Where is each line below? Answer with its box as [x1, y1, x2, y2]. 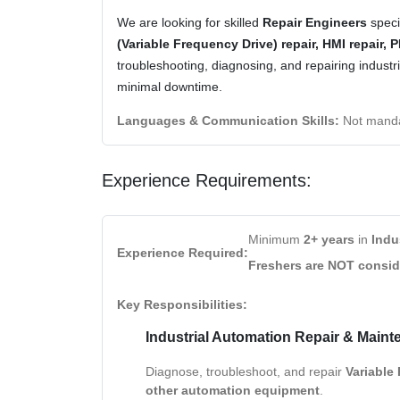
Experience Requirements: [102, 170, 312, 190]
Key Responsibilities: [117, 296, 247, 312]
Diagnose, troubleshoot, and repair [146, 363, 346, 379]
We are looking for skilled [117, 14, 262, 29]
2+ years [304, 231, 354, 246]
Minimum [248, 231, 304, 246]
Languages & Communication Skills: [117, 112, 339, 128]
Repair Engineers [262, 14, 367, 29]
